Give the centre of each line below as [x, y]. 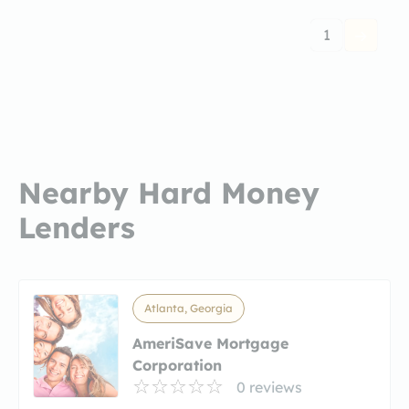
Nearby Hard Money [169, 192]
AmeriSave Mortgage [210, 343]
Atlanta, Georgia [189, 308]
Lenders [77, 227]
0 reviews [269, 387]
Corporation [177, 365]
